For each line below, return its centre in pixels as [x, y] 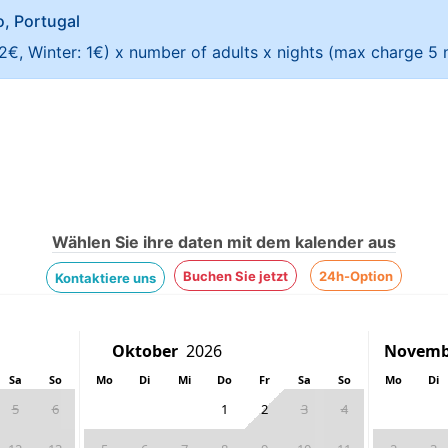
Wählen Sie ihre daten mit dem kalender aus [224, 242]
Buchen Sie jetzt [235, 276]
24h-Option [355, 276]
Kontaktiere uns [105, 278]
